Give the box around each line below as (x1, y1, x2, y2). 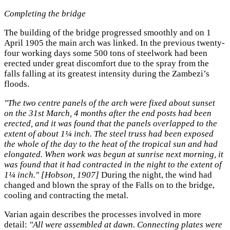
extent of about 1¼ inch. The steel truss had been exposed (4, 128, 214, 139)
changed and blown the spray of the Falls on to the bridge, (4, 180, 215, 190)
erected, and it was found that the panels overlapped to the (4, 118, 217, 128)
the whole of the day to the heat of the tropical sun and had (4, 139, 218, 149)
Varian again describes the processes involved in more (4, 209, 201, 219)
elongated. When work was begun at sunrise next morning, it (4, 149, 223, 159)
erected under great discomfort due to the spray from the (4, 59, 209, 69)
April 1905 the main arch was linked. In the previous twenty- (4, 38, 225, 48)
